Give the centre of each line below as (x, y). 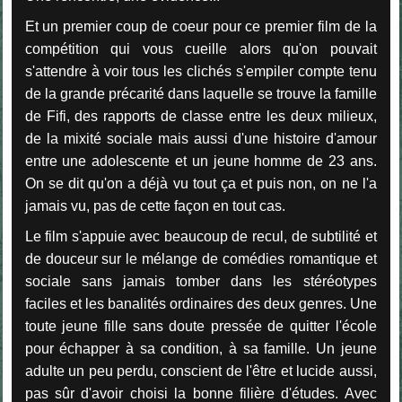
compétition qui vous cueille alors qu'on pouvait (201, 48)
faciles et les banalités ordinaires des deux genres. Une (201, 303)
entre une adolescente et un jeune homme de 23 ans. (201, 161)
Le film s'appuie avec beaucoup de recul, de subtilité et (201, 236)
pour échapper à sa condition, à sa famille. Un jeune (201, 348)
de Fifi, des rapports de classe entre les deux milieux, (201, 116)
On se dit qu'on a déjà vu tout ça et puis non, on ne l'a (201, 183)
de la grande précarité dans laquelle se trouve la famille (201, 93)
